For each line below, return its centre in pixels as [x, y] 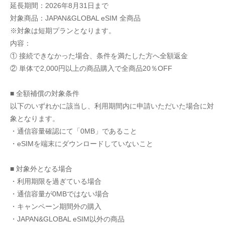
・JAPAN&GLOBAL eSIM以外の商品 [67, 219]
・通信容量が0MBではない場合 [60, 194]
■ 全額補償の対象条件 [45, 93]
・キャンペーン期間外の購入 [56, 206]
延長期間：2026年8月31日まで [59, 6]
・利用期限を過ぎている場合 [56, 181]
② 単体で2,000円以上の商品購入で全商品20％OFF [91, 68]
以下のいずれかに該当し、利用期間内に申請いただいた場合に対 [112, 106]
